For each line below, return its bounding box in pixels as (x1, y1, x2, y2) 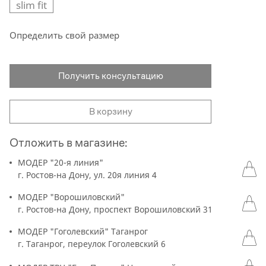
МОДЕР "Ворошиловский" (18, 191, 125, 202)
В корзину (88, 105, 132, 118)
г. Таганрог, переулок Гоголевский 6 (18, 238, 166, 249)
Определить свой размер (9, 29, 119, 41)
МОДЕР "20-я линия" (18, 157, 103, 168)
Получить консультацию (58, 69, 163, 82)
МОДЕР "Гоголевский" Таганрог (18, 226, 148, 237)
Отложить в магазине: (9, 135, 128, 150)
